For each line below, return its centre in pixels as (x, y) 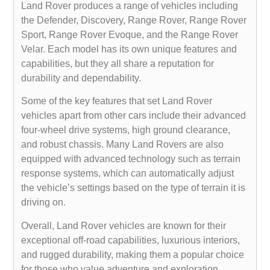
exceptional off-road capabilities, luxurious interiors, (131, 240)
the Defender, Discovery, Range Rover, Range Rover (134, 20)
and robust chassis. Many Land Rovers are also (123, 145)
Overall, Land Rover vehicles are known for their (124, 225)
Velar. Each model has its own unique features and (129, 49)
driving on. (44, 202)
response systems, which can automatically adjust (128, 174)
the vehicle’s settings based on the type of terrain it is (133, 188)
